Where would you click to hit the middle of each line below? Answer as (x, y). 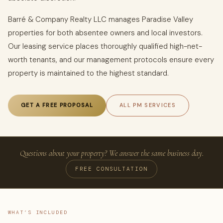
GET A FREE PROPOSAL (57, 105)
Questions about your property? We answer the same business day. (111, 153)
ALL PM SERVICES (148, 105)
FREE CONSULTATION (111, 168)
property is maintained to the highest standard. (88, 73)
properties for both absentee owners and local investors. (105, 33)
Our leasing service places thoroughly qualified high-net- (105, 47)
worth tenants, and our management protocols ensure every (111, 60)
